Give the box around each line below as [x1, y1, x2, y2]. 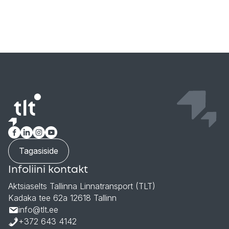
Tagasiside [19, 146, 58, 156]
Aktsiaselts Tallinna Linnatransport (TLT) [8, 181, 155, 191]
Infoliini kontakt [8, 165, 88, 175]
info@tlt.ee [18, 204, 58, 215]
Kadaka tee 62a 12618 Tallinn [8, 193, 117, 203]
